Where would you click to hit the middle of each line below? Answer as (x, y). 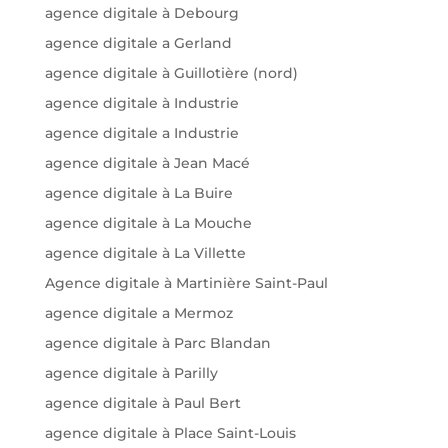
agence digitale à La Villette (145, 252)
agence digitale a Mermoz (138, 312)
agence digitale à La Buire (138, 192)
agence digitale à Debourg (141, 12)
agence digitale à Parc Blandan (157, 342)
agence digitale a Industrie (141, 132)
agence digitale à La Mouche (148, 222)
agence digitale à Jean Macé (147, 162)
